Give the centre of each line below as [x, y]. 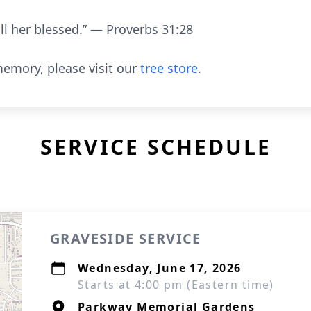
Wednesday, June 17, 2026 [160, 268]
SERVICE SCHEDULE [155, 147]
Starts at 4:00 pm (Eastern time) [176, 285]
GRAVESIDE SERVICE [126, 238]
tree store [169, 68]
